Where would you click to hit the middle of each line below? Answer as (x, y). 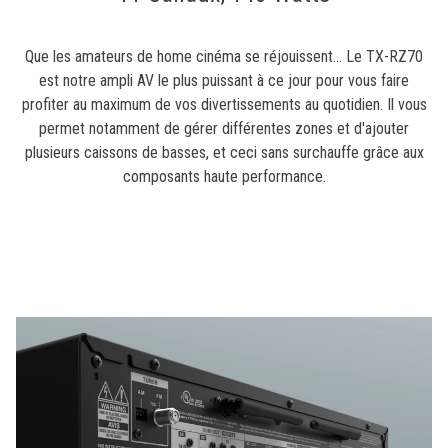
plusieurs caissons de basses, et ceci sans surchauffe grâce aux (224, 153)
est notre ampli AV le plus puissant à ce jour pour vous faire (224, 81)
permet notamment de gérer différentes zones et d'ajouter (224, 129)
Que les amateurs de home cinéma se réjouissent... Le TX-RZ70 (224, 57)
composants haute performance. (224, 177)
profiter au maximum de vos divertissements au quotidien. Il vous (224, 105)
